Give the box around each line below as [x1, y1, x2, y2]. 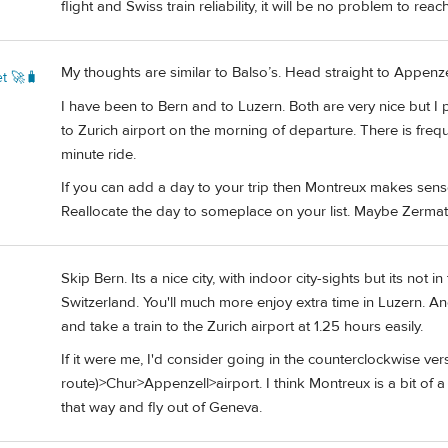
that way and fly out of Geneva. [61, 397, 262, 417]
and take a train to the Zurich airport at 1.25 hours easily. [61, 316, 423, 336]
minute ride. [61, 144, 136, 164]
